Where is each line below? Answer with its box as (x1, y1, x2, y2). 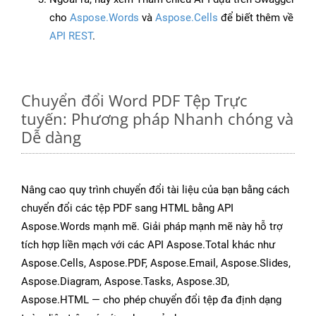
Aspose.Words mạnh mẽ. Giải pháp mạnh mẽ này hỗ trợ (21, 220, 283, 233)
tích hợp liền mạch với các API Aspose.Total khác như (21, 238, 275, 252)
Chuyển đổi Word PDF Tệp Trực (21, 90, 248, 111)
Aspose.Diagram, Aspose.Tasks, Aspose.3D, (21, 275, 229, 288)
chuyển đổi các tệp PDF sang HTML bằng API (21, 202, 233, 215)
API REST (49, 30, 92, 43)
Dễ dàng (21, 126, 81, 148)
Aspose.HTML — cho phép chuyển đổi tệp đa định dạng (21, 293, 281, 307)
